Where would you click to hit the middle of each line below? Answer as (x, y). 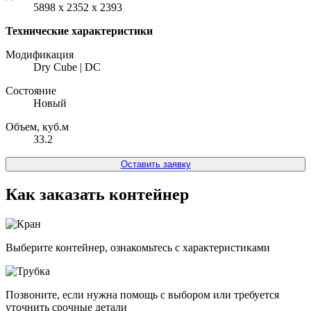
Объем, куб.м (37, 126)
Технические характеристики (79, 31)
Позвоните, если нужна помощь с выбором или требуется (142, 294)
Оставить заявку (155, 164)
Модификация (40, 54)
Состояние (31, 90)
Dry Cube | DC (67, 67)
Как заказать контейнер (97, 194)
